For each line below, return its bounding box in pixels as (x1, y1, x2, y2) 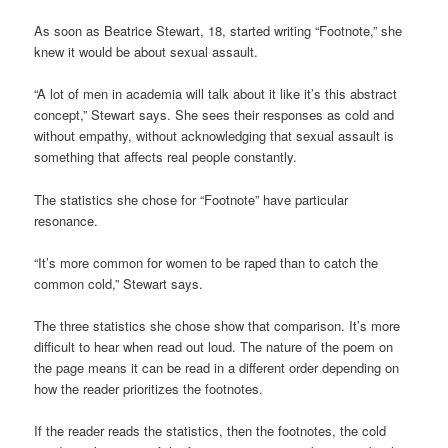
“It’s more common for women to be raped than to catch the (34, 252, 379, 272)
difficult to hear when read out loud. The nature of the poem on (34, 336, 394, 356)
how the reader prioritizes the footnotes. (34, 378, 264, 398)
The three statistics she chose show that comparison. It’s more (34, 315, 401, 335)
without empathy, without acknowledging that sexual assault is (34, 126, 395, 146)
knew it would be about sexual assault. (34, 42, 259, 62)
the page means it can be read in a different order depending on (34, 357, 400, 377)
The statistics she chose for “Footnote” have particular (34, 189, 349, 209)
